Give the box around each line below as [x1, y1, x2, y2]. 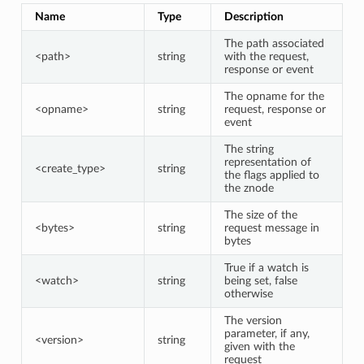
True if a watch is [223, 261, 309, 274]
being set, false [223, 274, 297, 287]
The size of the [223, 208, 297, 221]
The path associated [223, 37, 324, 50]
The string [223, 142, 274, 155]
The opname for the [223, 89, 324, 102]
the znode [223, 181, 274, 194]
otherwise [223, 287, 273, 300]
